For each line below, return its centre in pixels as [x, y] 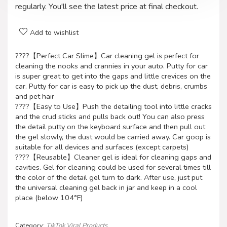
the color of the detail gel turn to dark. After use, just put [109, 177]
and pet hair [35, 96]
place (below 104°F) [49, 197]
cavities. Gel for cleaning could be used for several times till [113, 167]
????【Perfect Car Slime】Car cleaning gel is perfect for [107, 55]
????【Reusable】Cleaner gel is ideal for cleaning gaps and [113, 157]
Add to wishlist [54, 32]
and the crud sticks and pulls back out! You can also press [110, 116]
